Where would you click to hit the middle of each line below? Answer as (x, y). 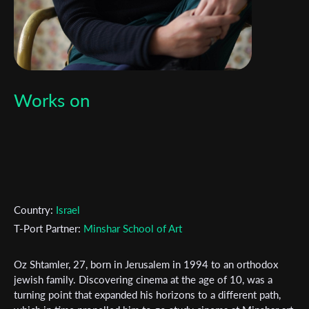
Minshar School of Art (133, 228)
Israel (68, 210)
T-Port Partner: (49, 228)
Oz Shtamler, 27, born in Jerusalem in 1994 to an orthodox (146, 264)
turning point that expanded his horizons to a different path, (147, 295)
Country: (35, 210)
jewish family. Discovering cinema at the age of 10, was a (143, 279)
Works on (52, 100)
